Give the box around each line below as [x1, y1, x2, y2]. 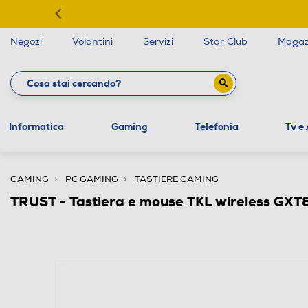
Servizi [143, 36, 173, 47]
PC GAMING [65, 173, 118, 185]
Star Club [203, 36, 247, 47]
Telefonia [194, 120, 239, 133]
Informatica [8, 120, 64, 133]
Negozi [10, 36, 42, 47]
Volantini [72, 36, 113, 47]
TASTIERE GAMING [135, 173, 219, 185]
